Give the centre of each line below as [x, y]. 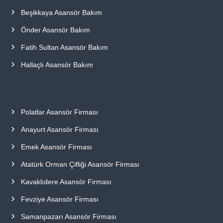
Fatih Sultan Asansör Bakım [64, 47]
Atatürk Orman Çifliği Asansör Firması [80, 164]
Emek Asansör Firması [56, 147]
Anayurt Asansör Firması [59, 129]
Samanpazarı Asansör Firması [68, 216]
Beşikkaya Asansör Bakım [61, 12]
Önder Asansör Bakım [55, 30]
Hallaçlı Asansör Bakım [57, 64]
